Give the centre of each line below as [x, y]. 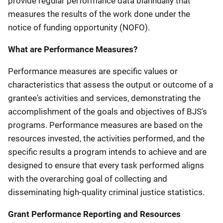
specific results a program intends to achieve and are [107, 152]
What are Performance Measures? [73, 49]
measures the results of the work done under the [99, 14]
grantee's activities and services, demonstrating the [104, 98]
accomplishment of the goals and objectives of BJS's [108, 111]
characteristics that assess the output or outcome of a [111, 84]
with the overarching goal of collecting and [88, 178]
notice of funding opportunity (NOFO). [79, 27]
